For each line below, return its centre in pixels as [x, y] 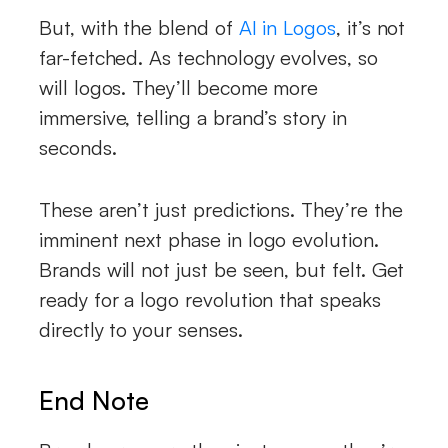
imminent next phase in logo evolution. [209, 240]
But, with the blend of [139, 28]
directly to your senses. [141, 330]
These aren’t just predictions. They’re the [221, 210]
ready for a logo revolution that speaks [210, 300]
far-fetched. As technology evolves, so [208, 58]
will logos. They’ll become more [179, 88]
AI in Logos [287, 28]
